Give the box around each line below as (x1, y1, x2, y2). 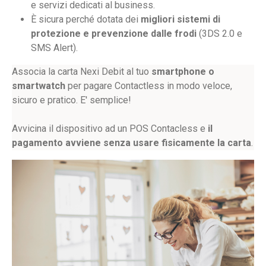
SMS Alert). (31, 42, 78, 54)
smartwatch (12, 80, 65, 92)
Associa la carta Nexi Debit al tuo (12, 66, 151, 78)
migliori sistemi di (141, 14, 220, 26)
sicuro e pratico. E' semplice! (12, 94, 131, 106)
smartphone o (151, 66, 214, 78)
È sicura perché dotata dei (31, 14, 141, 26)
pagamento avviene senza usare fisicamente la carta (12, 137, 251, 149)
